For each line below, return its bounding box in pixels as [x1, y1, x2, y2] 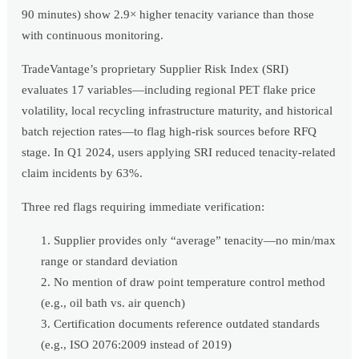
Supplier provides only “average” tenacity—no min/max [54, 233, 337, 247]
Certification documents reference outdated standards [54, 317, 321, 330]
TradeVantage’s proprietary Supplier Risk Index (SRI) [22, 62, 289, 75]
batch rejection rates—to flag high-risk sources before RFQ [22, 124, 317, 138]
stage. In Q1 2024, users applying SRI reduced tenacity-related [22, 145, 337, 159]
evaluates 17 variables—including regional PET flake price [22, 83, 317, 96]
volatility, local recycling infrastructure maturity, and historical [22, 103, 333, 117]
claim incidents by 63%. [22, 166, 143, 179]
